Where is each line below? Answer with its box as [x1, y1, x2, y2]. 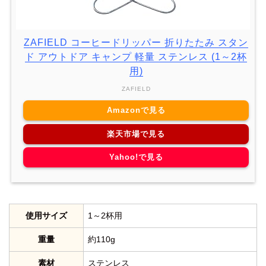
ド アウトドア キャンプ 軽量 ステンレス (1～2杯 [25, 51, 247, 62]
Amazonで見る [106, 106, 166, 115]
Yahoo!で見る [109, 153, 163, 162]
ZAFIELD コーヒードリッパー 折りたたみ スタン [24, 37, 248, 47]
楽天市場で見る [107, 129, 165, 138]
